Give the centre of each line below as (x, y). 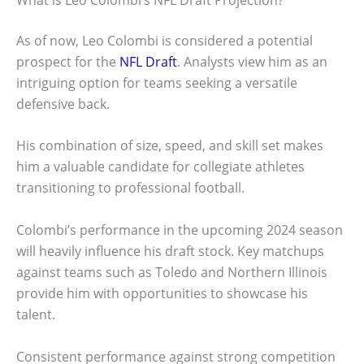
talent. (36, 314)
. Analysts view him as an (252, 61)
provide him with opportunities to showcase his (162, 293)
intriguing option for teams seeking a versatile (157, 82)
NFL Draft (148, 61)
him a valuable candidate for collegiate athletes (160, 167)
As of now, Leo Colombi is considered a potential (165, 40)
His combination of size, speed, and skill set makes (170, 146)
